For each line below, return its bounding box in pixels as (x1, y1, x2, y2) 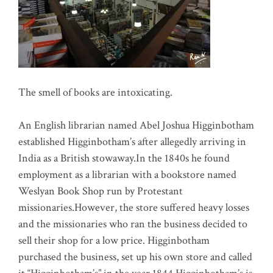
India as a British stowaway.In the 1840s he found (18, 151, 230, 165)
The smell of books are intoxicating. (18, 85, 172, 99)
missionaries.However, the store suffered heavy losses (18, 200, 249, 214)
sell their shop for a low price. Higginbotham (18, 233, 210, 247)
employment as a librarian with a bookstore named (18, 167, 236, 182)
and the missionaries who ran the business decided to (18, 216, 247, 231)
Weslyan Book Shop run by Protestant (18, 183, 183, 198)
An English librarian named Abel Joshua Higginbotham (18, 118, 254, 132)
